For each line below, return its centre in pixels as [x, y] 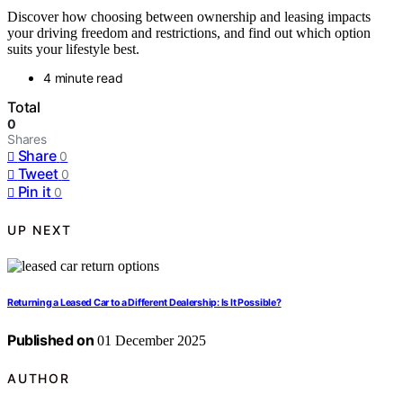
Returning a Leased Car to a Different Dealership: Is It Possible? [144, 303]
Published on [51, 340]
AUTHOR [39, 378]
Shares [27, 139]
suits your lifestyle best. [73, 49]
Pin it [34, 192]
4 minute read [83, 78]
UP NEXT [40, 229]
